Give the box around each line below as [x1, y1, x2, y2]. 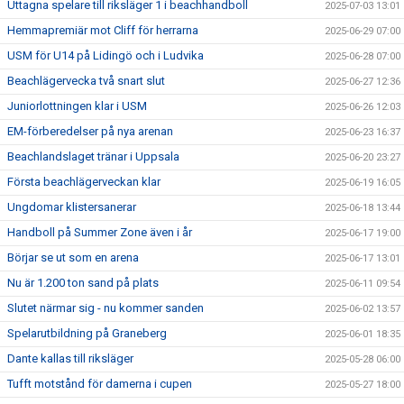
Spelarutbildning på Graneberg [7, 326, 167, 340]
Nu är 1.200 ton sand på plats [7, 276, 159, 289]
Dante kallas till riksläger [7, 352, 133, 365]
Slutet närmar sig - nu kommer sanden [7, 301, 204, 315]
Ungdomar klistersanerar [7, 200, 136, 214]
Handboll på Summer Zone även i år [7, 225, 192, 239]
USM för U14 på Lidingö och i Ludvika [7, 49, 204, 62]
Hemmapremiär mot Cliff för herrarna [7, 23, 198, 37]
